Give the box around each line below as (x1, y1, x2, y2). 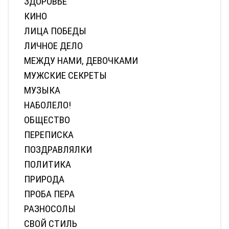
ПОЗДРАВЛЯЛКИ (24, 143, 92, 155)
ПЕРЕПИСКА (24, 128, 74, 141)
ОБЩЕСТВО (24, 113, 70, 126)
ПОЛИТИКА (24, 158, 71, 170)
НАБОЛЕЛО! (24, 99, 71, 111)
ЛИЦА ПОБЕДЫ (24, 25, 86, 37)
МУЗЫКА (24, 84, 60, 96)
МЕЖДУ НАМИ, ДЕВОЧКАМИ (24, 54, 138, 66)
